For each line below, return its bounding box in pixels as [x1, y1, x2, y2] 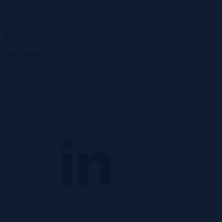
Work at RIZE [4, 56, 49, 65]
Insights [4, 65, 34, 75]
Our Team [4, 39, 36, 48]
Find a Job [4, 11, 37, 20]
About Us [4, 29, 40, 39]
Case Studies [4, 75, 44, 84]
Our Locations [4, 48, 49, 56]
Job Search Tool [4, 20, 55, 29]
